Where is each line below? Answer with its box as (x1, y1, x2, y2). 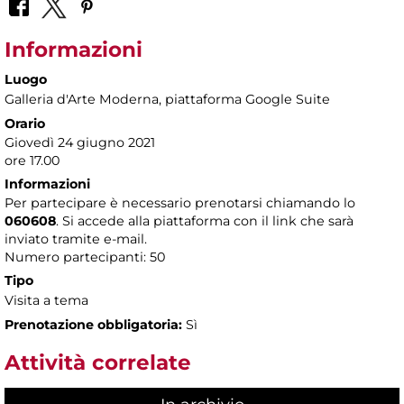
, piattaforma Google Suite (159, 91, 330, 108)
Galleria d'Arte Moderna (5, 91, 159, 108)
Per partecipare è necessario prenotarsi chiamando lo (5, 195, 355, 212)
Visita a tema (5, 292, 88, 309)
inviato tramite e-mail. (5, 231, 147, 248)
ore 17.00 (5, 152, 60, 170)
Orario (5, 115, 45, 133)
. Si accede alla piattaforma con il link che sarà (56, 213, 353, 230)
